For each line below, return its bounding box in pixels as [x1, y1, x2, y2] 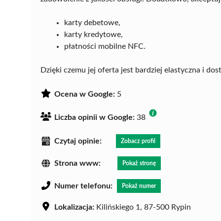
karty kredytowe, [64, 30, 123, 38]
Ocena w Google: [54, 90, 115, 98]
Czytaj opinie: [54, 137, 102, 145]
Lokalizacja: [54, 203, 94, 212]
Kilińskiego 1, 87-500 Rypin [94, 203, 191, 212]
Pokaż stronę [122, 160, 156, 167]
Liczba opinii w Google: [54, 113, 135, 121]
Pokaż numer [122, 183, 156, 189]
